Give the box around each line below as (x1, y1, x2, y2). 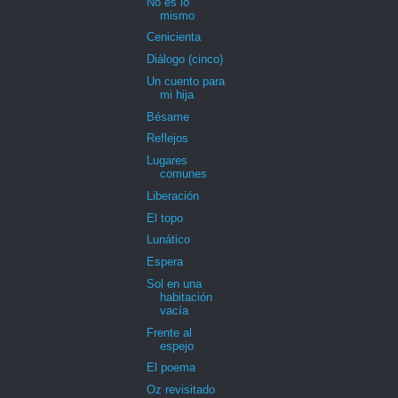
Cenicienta (147, 30, 202, 44)
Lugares (147, 154, 188, 168)
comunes (160, 167, 208, 181)
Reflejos (147, 131, 189, 146)
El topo (147, 211, 184, 225)
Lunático (147, 233, 191, 247)
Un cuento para (147, 74, 226, 88)
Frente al (147, 325, 193, 339)
